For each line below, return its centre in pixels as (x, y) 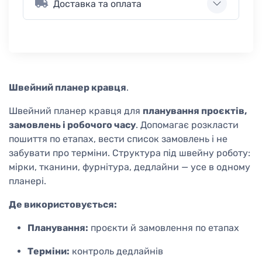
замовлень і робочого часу (72, 125)
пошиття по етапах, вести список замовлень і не (118, 139)
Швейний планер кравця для (76, 111)
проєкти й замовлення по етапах (164, 228)
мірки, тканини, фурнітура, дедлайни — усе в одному (130, 167)
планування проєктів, (195, 111)
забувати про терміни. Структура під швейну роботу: (130, 153)
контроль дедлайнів (116, 251)
